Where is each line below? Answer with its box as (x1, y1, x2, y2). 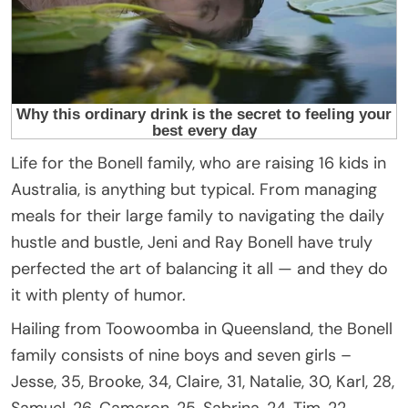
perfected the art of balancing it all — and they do (11, 257, 388, 280)
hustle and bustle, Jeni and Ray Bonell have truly (11, 230, 372, 253)
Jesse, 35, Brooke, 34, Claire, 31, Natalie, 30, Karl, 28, (11, 370, 394, 393)
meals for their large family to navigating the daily (11, 204, 384, 227)
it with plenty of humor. (11, 283, 186, 306)
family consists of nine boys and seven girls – (11, 343, 352, 366)
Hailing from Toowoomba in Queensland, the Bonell (11, 317, 393, 340)
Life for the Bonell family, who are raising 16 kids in (11, 151, 386, 174)
